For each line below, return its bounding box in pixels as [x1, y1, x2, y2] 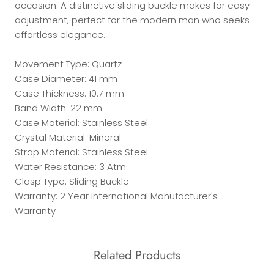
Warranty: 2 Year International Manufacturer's [15, 190, 218, 203]
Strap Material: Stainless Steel [15, 146, 148, 159]
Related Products [94, 246, 180, 264]
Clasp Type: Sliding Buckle [15, 175, 129, 188]
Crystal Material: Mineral [15, 131, 121, 144]
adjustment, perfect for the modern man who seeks [15, 13, 250, 27]
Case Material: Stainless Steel [15, 116, 148, 130]
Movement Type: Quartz [15, 57, 122, 71]
